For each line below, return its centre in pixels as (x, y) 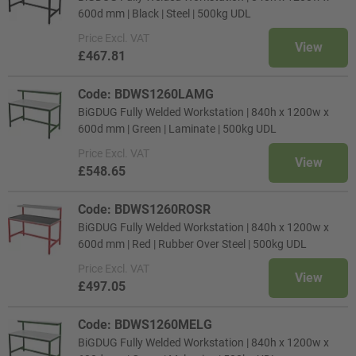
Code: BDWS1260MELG (145, 325)
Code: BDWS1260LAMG (146, 94)
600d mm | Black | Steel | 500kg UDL (164, 14)
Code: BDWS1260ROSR (144, 209)
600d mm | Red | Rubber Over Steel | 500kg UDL (192, 244)
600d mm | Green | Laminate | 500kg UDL (177, 129)
